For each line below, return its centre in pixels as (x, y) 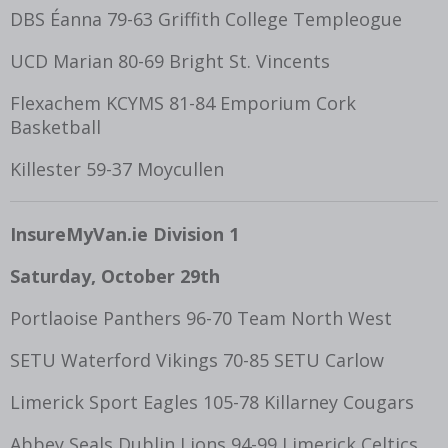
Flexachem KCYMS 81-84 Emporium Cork (183, 102)
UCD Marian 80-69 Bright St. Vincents (170, 60)
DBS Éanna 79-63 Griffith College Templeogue (206, 18)
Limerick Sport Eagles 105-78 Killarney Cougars (212, 401)
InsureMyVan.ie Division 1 (124, 233)
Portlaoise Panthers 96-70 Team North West (201, 317)
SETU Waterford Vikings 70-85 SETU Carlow (197, 359)
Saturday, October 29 (105, 275)
